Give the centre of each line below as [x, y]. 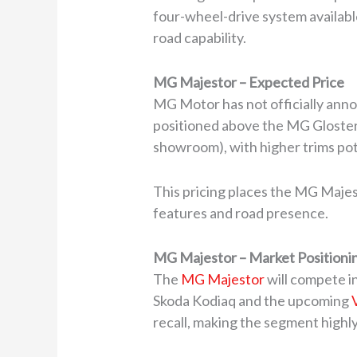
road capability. [200, 38]
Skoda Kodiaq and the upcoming [253, 300]
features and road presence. [241, 213]
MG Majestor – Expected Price [249, 82]
